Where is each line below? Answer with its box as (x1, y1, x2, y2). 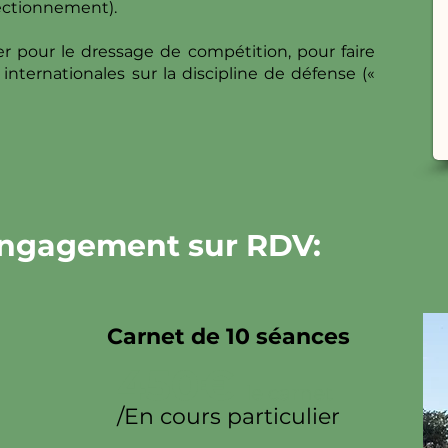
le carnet (246, 381, 333, 405)
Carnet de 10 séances (106, 323, 350, 350)
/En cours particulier (116, 403, 340, 430)
